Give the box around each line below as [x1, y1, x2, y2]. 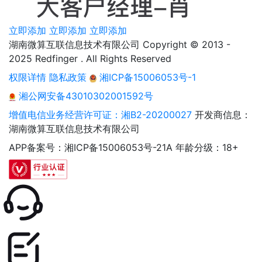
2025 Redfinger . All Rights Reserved [9, 53, 171, 65]
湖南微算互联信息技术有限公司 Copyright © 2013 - [9, 39, 230, 51]
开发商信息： [195, 109, 251, 121]
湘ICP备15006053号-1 [96, 71, 196, 84]
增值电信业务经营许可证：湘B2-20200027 [9, 109, 192, 121]
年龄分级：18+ [175, 142, 239, 154]
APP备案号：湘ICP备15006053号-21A [9, 142, 173, 154]
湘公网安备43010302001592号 [16, 90, 154, 102]
